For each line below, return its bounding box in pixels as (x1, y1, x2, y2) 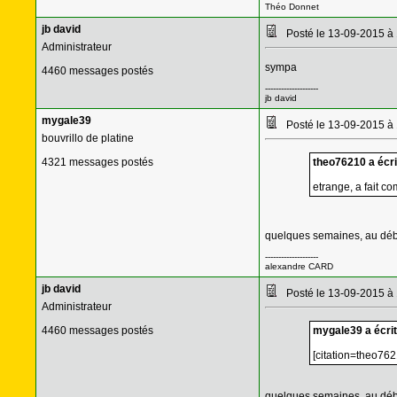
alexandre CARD (264, 261, 333, 271)
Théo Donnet (264, 2, 319, 12)
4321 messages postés (41, 156, 153, 168)
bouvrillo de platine (41, 132, 134, 144)
